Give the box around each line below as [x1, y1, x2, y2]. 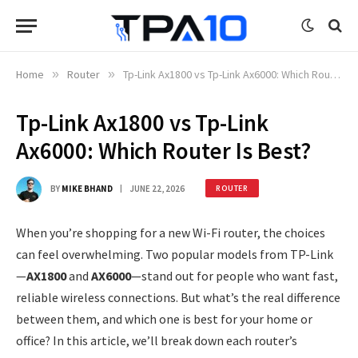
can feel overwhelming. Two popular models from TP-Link [16, 246, 333, 262]
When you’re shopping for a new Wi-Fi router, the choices [16, 225, 325, 241]
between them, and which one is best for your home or [16, 311, 312, 327]
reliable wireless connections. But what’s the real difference [16, 289, 340, 305]
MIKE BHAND [62, 182, 113, 194]
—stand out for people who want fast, [131, 268, 338, 284]
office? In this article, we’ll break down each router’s [16, 332, 297, 348]
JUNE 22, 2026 [129, 182, 185, 194]
